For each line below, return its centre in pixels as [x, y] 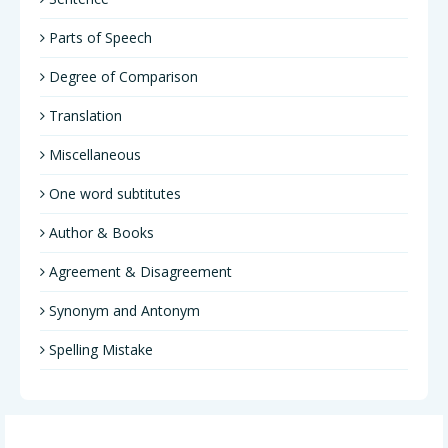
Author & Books [99, 232]
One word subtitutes [113, 193]
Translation [83, 115]
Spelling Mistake [99, 349]
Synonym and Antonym [122, 310]
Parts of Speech [98, 37]
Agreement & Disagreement [138, 271]
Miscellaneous [93, 154]
